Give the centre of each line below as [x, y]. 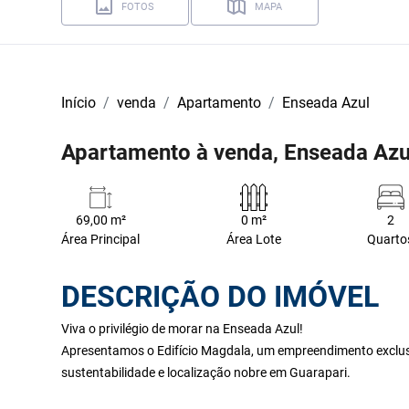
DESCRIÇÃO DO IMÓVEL [220, 297]
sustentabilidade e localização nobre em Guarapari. [206, 372]
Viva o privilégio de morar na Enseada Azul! [183, 329]
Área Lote [253, 240]
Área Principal [101, 240]
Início [79, 103]
